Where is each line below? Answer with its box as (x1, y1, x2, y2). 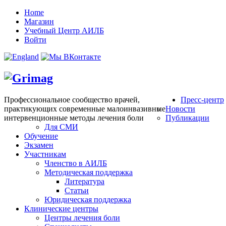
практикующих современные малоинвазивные (4, 104, 165, 113)
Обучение (24, 131, 58, 140)
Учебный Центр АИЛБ (24, 26, 104, 35)
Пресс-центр (181, 95, 224, 104)
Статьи (65, 186, 89, 195)
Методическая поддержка (44, 167, 133, 177)
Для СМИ (44, 122, 78, 131)
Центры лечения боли (44, 213, 120, 222)
